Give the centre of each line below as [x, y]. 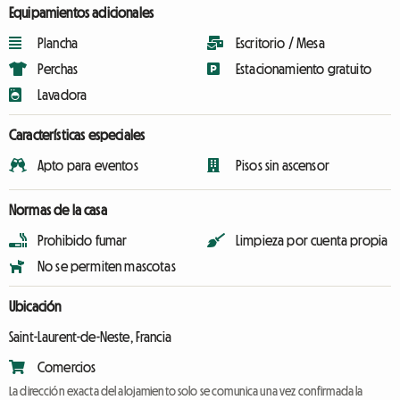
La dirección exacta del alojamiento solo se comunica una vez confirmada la [186, 391]
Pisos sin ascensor [283, 165]
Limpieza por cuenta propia [312, 240]
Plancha [58, 43]
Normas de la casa [58, 210]
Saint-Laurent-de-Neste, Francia [90, 337]
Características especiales [77, 135]
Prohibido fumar [83, 240]
